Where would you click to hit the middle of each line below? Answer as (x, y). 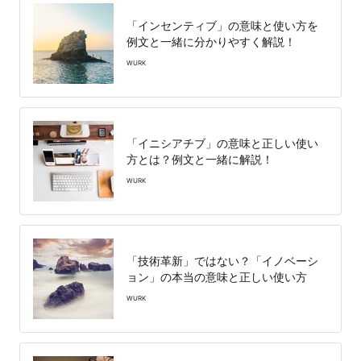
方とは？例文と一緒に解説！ (200, 159)
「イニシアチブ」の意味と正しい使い (222, 143)
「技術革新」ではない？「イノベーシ (222, 260)
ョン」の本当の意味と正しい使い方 (217, 276)
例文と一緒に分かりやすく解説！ (211, 41)
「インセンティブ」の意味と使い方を (222, 25)
